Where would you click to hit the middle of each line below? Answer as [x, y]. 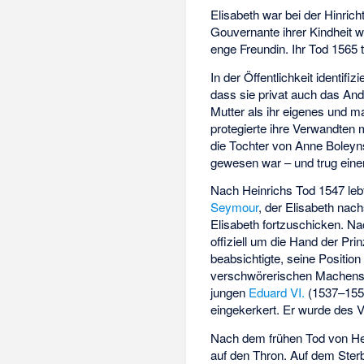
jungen [230, 292]
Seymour [235, 207]
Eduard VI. [277, 292]
